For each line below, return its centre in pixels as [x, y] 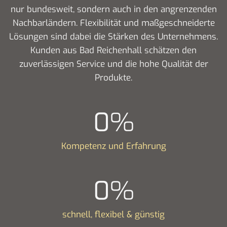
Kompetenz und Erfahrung [113, 146]
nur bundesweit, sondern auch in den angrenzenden [113, 9]
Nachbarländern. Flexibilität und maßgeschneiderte [113, 23]
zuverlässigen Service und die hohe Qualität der [113, 64]
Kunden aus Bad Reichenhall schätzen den [113, 50]
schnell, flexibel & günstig [113, 214]
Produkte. [113, 78]
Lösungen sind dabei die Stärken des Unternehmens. [113, 36]
